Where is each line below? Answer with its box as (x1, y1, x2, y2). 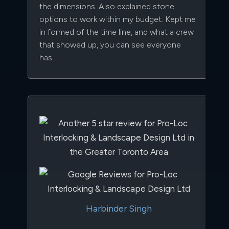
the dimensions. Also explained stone (39, 1, 174, 11)
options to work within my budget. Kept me (39, 14, 196, 24)
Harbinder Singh (85, 202, 152, 214)
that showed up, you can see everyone (39, 39, 181, 50)
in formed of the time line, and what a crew (39, 27, 194, 37)
